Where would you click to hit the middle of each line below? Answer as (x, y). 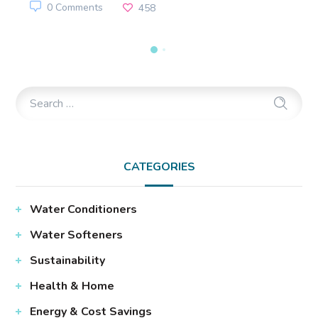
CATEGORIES (159, 166)
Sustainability (68, 260)
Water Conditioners (84, 209)
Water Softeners (77, 235)
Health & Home (72, 286)
